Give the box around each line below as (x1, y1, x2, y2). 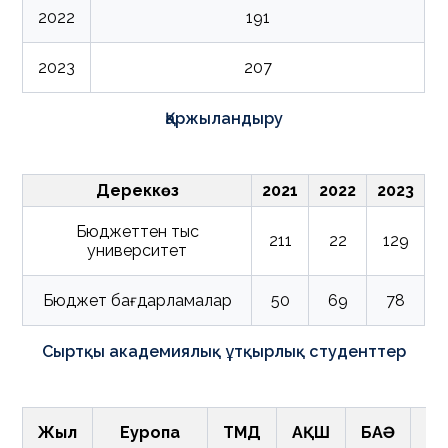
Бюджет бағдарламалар (42, 291, 232, 310)
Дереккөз (95, 181, 179, 200)
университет (87, 241, 188, 260)
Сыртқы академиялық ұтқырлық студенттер (42, 342, 406, 361)
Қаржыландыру (165, 109, 283, 128)
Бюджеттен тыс (75, 222, 199, 241)
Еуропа (120, 423, 181, 442)
